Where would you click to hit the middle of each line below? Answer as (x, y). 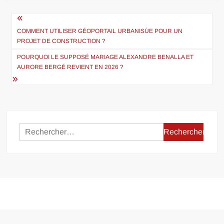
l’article (30, 53)
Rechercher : (186, 129)
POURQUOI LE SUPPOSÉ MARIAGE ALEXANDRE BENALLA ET (105, 57)
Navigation (42, 20)
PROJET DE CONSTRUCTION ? (61, 41)
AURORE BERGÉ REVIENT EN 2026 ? (70, 67)
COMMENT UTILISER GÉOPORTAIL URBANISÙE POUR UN (100, 31)
